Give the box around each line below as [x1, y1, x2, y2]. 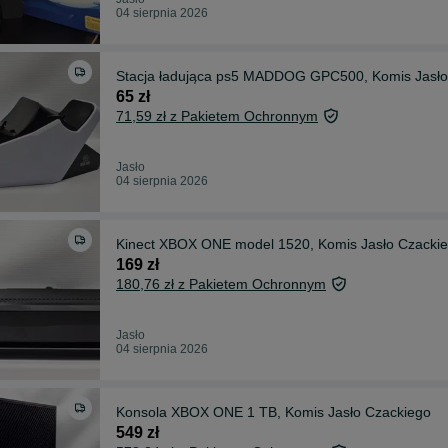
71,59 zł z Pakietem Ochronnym [116, 107, 318, 124]
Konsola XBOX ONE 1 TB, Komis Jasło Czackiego [116, 403, 431, 420]
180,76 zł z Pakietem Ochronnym [116, 275, 326, 292]
